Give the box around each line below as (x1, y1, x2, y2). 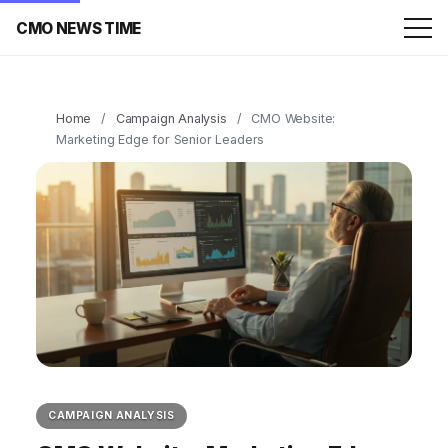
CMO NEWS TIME (16, 18, 142, 38)
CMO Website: (251, 111, 336, 126)
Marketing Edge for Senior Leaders (56, 132, 265, 147)
